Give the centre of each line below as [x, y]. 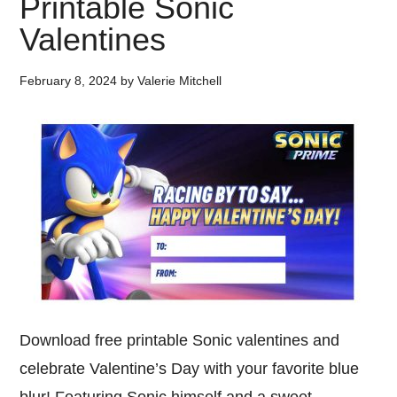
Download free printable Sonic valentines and [180, 340]
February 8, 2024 [69, 81]
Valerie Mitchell [180, 81]
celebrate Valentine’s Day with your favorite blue [190, 369]
